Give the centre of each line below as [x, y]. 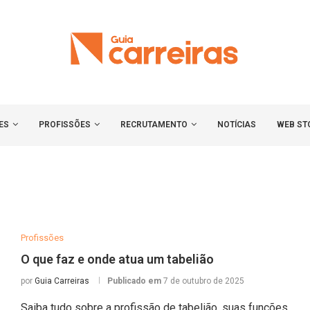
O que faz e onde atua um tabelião [117, 259]
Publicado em [135, 281]
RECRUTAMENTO [154, 125]
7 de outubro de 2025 [203, 281]
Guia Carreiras [62, 281]
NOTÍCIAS [237, 125]
